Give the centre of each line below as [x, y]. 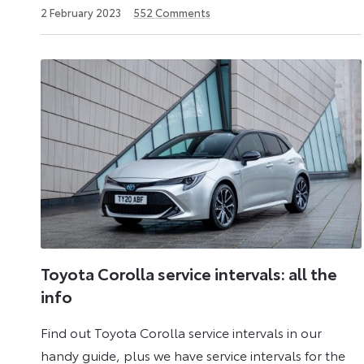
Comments [182, 12]
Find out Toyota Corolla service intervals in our [181, 331]
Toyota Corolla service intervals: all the [189, 273]
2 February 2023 [81, 12]
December [147, 24]
